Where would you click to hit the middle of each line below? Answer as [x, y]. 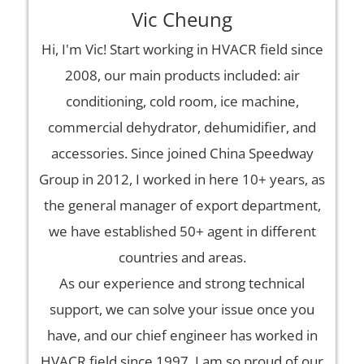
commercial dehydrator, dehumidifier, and [182, 128]
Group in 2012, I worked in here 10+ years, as [182, 180]
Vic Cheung [182, 19]
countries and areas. [182, 258]
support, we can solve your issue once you [182, 310]
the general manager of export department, [182, 206]
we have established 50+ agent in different [182, 232]
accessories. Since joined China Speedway [182, 154]
